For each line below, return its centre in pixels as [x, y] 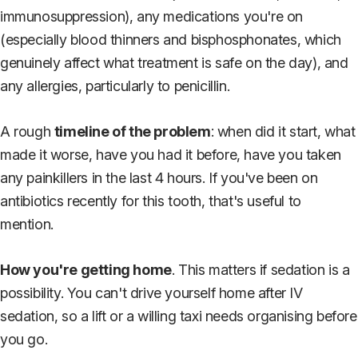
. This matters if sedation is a [261, 269]
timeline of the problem [132, 131]
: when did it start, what [283, 131]
